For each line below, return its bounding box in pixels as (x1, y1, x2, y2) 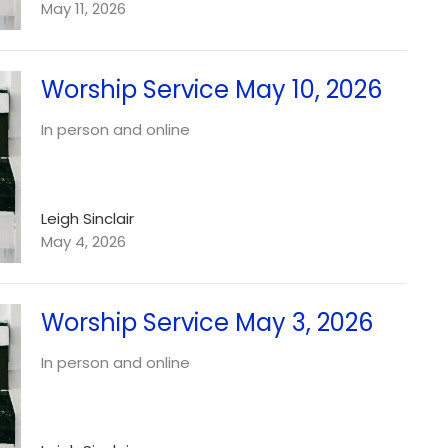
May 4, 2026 (40, 230, 126, 252)
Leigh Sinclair (40, 207, 134, 229)
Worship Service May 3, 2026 (40, 305, 373, 339)
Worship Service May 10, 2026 (40, 73, 382, 107)
